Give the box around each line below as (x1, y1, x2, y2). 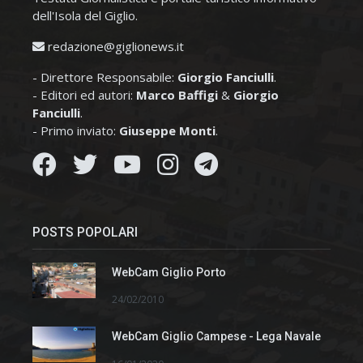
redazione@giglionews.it (48, 37, 184, 54)
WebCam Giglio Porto (112, 265, 226, 279)
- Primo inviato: (32, 122, 119, 139)
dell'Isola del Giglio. (32, 6, 138, 23)
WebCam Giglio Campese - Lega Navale (112, 330, 321, 344)
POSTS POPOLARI (32, 224, 138, 240)
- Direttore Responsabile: (32, 68, 177, 85)
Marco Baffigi (136, 86, 218, 103)
